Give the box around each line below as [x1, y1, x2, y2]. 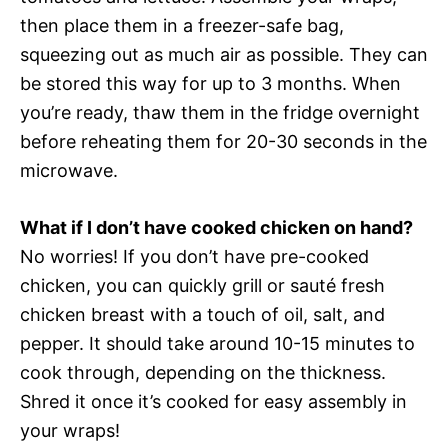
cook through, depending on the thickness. [20, 362, 386, 383]
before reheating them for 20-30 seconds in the [20, 131, 427, 152]
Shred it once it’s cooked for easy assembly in [20, 391, 407, 412]
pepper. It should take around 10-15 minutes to [20, 333, 415, 354]
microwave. [20, 160, 118, 181]
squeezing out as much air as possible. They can [20, 44, 428, 65]
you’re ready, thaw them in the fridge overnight [20, 102, 420, 123]
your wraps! [20, 420, 120, 441]
